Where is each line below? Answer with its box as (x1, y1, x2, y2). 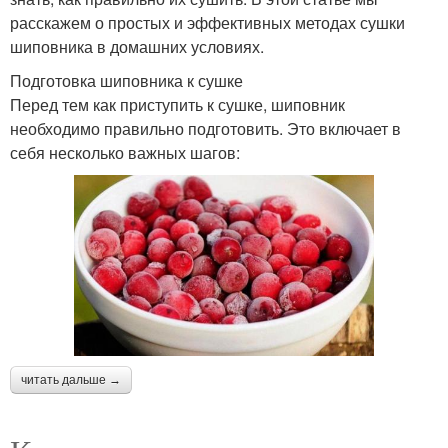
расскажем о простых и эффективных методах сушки (10, 10, 405, 34)
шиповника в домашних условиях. (10, 34, 264, 58)
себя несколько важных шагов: (10, 140, 240, 164)
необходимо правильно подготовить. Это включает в (10, 116, 401, 140)
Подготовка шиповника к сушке (10, 68, 243, 92)
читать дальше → (21, 372, 121, 387)
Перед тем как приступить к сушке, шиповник (10, 92, 345, 116)
